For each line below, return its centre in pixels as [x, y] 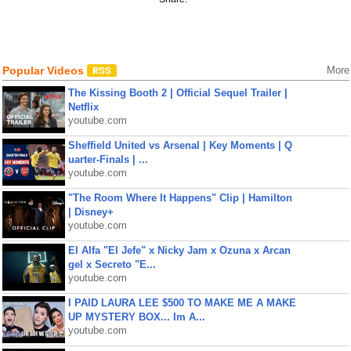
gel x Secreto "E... [112, 264]
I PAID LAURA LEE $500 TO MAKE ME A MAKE [182, 303]
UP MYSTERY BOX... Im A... [136, 317]
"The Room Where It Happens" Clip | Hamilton [180, 198]
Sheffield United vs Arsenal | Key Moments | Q [180, 145]
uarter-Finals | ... [108, 159]
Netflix [83, 107]
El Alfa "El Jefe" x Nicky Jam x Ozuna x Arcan [179, 250]
